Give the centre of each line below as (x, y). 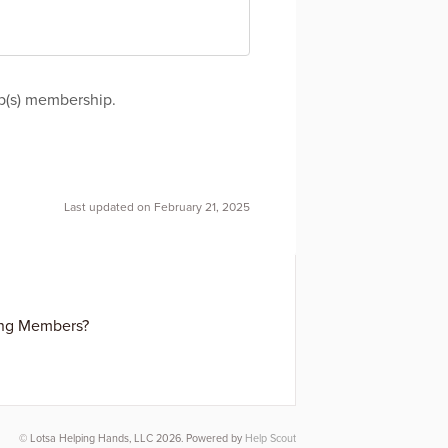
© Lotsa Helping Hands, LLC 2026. (102, 439)
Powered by (215, 439)
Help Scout (270, 439)
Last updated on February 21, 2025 (157, 207)
